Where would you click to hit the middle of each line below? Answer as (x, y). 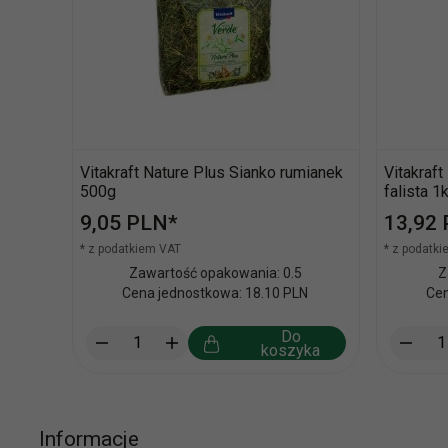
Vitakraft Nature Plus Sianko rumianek (211, 172)
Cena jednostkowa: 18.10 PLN (215, 292)
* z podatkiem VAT (130, 248)
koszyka (291, 350)
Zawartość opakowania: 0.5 (215, 272)
